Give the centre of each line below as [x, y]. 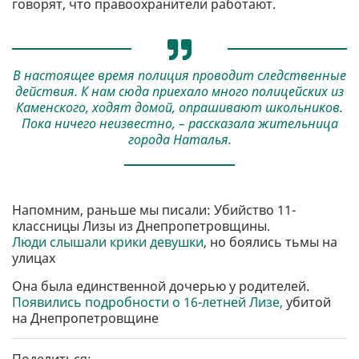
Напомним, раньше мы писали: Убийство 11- [154, 210]
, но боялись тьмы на [270, 242]
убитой [307, 302]
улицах [34, 258]
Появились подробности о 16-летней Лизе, [147, 302]
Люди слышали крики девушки [108, 242]
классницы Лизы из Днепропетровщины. [141, 226]
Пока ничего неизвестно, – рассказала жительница [179, 124]
